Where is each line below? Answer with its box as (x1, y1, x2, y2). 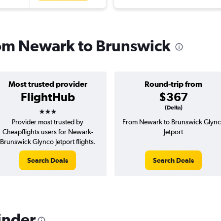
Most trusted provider (8, 79, 87, 89)
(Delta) (164, 104, 183, 111)
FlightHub (20, 90, 75, 104)
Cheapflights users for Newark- (2, 128, 93, 136)
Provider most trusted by (12, 118, 83, 126)
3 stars (38, 101, 74, 115)
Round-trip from (145, 79, 202, 89)
